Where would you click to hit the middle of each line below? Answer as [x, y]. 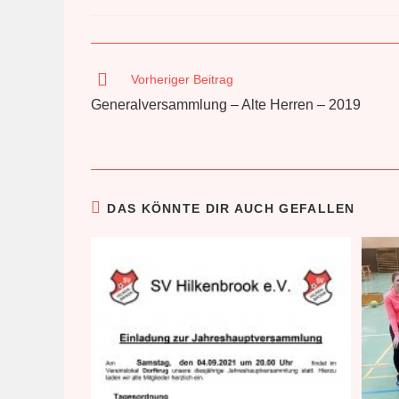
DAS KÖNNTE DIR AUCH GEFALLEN [231, 209]
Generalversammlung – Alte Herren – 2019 [226, 105]
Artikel [107, 95]
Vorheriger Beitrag [182, 80]
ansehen [114, 112]
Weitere [112, 78]
